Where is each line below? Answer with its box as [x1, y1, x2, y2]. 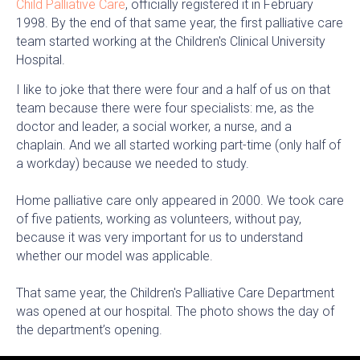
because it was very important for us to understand [16, 229, 303, 245]
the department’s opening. [16, 321, 162, 337]
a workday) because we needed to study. [16, 155, 249, 171]
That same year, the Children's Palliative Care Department [16, 284, 334, 301]
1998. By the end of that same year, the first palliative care [16, 14, 343, 31]
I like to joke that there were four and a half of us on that [16, 81, 330, 97]
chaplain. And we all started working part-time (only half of [16, 137, 341, 153]
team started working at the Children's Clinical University [16, 33, 325, 49]
